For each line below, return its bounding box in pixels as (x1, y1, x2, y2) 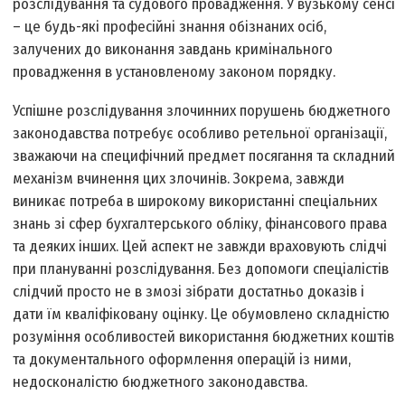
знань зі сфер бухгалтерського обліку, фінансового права (13, 214, 388, 234)
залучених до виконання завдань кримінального (13, 40, 334, 60)
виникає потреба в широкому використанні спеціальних (13, 192, 378, 212)
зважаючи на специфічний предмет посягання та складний (13, 146, 396, 166)
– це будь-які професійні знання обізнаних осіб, (13, 17, 327, 37)
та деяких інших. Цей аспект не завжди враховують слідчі (13, 237, 388, 257)
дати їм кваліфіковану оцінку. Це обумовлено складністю (13, 305, 391, 325)
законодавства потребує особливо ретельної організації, (13, 124, 388, 144)
